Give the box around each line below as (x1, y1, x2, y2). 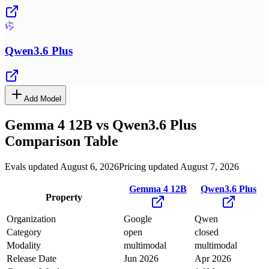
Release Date (7, 253, 56, 264)
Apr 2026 (195, 253, 231, 264)
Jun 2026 (124, 253, 159, 264)
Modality (7, 240, 41, 251)
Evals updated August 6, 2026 (5, 162, 119, 172)
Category (7, 227, 41, 238)
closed (195, 227, 219, 238)
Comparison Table (5, 133, 118, 150)
